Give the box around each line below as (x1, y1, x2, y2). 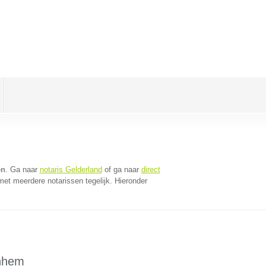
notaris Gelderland (39, 165, 102, 174)
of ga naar (102, 165, 141, 174)
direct (141, 165, 160, 174)
